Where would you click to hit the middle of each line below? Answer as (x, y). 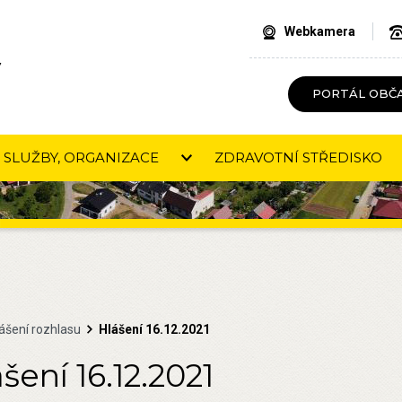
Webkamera (319, 32)
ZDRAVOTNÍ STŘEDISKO (298, 157)
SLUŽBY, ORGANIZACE (81, 157)
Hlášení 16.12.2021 (155, 330)
